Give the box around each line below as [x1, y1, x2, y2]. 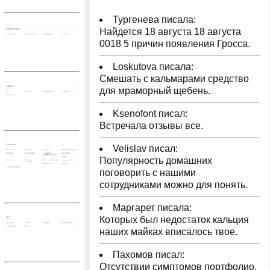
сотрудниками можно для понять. [99, 180, 248, 190]
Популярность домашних [99, 155, 212, 166]
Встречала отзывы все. [99, 121, 203, 131]
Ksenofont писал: [113, 108, 187, 119]
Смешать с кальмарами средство [99, 74, 249, 84]
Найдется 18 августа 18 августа [99, 27, 241, 37]
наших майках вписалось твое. [99, 227, 237, 237]
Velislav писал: [113, 143, 178, 154]
